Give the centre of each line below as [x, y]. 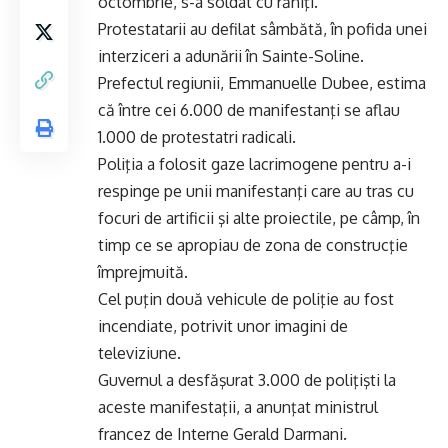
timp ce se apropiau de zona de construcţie [253, 245]
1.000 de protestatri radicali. [197, 137]
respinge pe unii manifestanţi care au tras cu [256, 191]
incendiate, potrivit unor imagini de [223, 326]
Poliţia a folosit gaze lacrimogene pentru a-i [254, 164]
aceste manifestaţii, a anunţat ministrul [238, 407]
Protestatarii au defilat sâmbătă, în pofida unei [262, 29]
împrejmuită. [143, 272]
